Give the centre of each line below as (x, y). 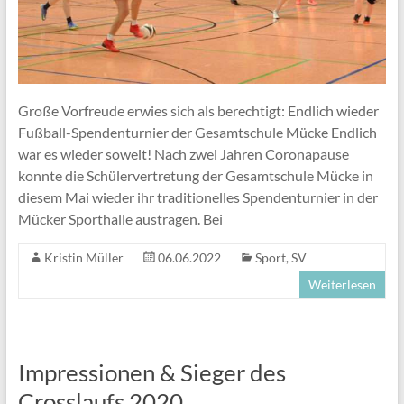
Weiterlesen (343, 285)
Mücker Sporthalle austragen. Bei (120, 219)
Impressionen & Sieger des (151, 373)
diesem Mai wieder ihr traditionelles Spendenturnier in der (197, 197)
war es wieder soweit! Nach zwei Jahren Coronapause (183, 154)
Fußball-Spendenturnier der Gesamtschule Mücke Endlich (197, 133)
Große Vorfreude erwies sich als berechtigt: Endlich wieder (198, 111)
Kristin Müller (83, 258)
